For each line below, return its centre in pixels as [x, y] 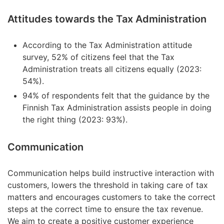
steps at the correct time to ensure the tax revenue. [105, 209]
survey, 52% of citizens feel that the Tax [98, 57]
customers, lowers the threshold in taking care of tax [108, 185]
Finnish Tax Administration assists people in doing [117, 107]
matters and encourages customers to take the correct [111, 197]
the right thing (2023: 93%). [75, 119]
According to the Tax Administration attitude [107, 45]
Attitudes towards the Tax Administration [107, 19]
